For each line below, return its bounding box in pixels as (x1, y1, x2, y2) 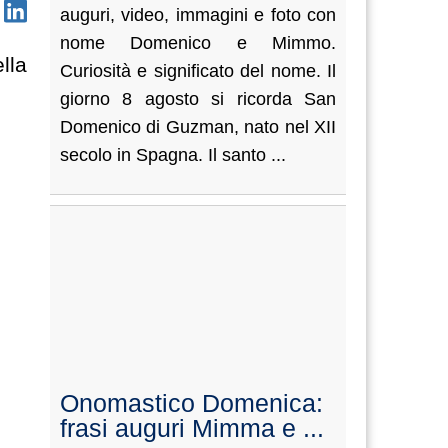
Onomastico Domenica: (59, 389, 323, 417)
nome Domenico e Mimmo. (59, 33, 336, 53)
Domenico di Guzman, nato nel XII (59, 117, 336, 137)
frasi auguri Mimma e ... (59, 414, 324, 442)
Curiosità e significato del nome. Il (59, 61, 336, 81)
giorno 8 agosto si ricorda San (59, 89, 336, 109)
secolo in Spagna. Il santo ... (59, 145, 286, 165)
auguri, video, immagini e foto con (59, 5, 336, 25)
